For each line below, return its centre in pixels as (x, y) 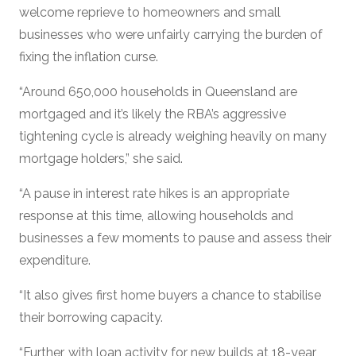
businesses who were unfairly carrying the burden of (171, 34)
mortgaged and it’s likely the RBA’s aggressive (153, 114)
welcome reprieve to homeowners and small (150, 12)
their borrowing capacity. (91, 317)
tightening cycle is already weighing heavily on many (173, 136)
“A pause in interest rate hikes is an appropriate (154, 193)
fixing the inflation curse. (89, 56)
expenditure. (55, 260)
